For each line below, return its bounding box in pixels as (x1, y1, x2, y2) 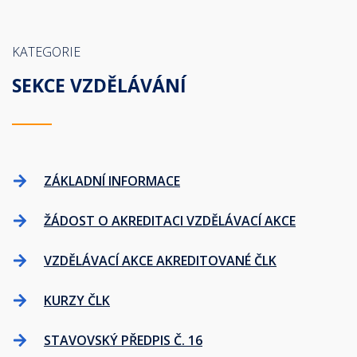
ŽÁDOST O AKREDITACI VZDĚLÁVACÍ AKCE (44, 212, 296, 229)
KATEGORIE (12, 43, 80, 61)
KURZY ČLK (44, 292, 110, 309)
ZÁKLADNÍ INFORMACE (44, 172, 180, 190)
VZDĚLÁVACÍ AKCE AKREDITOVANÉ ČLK (44, 252, 277, 269)
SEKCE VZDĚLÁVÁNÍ (12, 73, 186, 98)
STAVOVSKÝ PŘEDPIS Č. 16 (44, 331, 202, 349)
